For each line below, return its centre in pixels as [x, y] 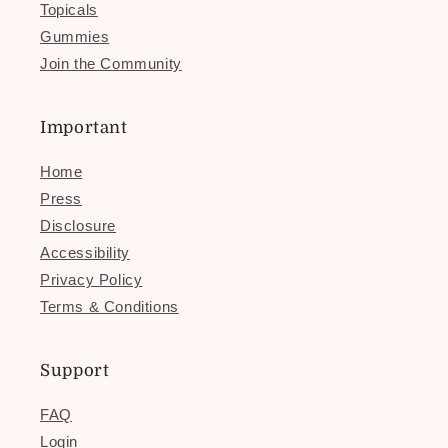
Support [75, 370]
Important [84, 127]
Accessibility [85, 252]
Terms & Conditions [109, 306]
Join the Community [111, 63]
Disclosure [78, 225]
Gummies [75, 36]
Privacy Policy [91, 279]
